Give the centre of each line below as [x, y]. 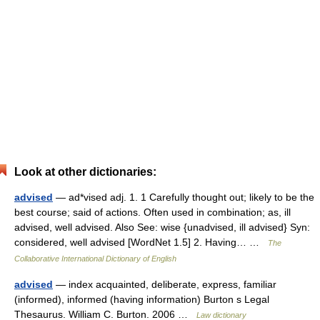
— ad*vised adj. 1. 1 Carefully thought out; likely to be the [184, 197]
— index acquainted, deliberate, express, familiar [165, 284]
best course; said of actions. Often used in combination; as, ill [152, 212]
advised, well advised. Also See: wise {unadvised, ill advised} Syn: [162, 227]
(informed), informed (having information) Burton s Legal [142, 299]
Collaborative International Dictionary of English [95, 259]
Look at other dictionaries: [85, 172]
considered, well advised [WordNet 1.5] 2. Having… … [141, 242]
